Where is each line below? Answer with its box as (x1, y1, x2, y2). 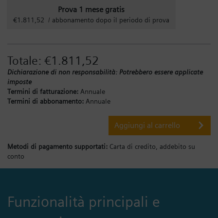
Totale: (7, 53, 41, 68)
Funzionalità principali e (7, 192, 160, 210)
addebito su (160, 142, 195, 150)
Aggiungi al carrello (114, 120, 180, 130)
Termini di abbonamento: (7, 97, 84, 105)
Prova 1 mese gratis (58, 4, 125, 14)
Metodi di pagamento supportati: (7, 142, 109, 150)
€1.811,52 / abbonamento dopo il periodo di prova (13, 16, 169, 24)
